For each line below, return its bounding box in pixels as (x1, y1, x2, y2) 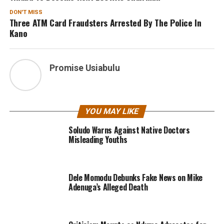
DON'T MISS (9, 9, 42, 16)
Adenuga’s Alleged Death (68, 181, 148, 193)
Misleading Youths (68, 133, 127, 146)
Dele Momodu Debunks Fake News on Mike (68, 171, 203, 184)
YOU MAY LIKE (84, 106, 140, 116)
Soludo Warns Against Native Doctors (68, 124, 190, 136)
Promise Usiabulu (49, 63, 120, 73)
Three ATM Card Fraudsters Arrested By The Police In (9, 16, 201, 29)
